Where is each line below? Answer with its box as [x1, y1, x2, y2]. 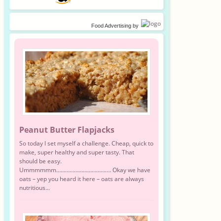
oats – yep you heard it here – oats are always [19, 175, 144, 183]
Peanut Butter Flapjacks [19, 124, 114, 135]
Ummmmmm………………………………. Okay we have [19, 166, 150, 174]
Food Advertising [91, 23, 131, 29]
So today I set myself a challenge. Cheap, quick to [19, 139, 153, 147]
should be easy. [19, 157, 62, 165]
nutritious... [19, 184, 50, 191]
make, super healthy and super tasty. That [19, 148, 134, 156]
